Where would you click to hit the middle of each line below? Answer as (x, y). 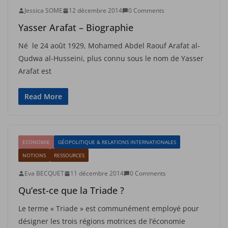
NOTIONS (34, 155)
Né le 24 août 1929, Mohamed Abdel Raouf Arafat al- (109, 46)
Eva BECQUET (44, 173)
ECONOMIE (36, 142)
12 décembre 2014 (95, 10)
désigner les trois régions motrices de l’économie (102, 221)
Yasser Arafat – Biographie (76, 27)
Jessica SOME (44, 10)
